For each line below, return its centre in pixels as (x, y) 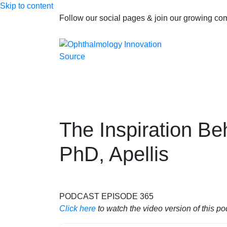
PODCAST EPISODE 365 (106, 196)
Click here (78, 209)
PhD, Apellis (114, 154)
